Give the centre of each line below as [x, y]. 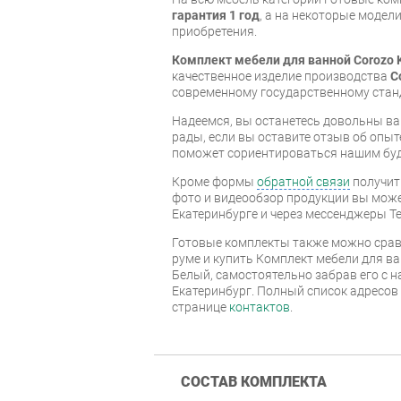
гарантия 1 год [216, 15]
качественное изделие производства [281, 76]
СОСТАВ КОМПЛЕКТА [254, 381]
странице [200, 307]
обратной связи [303, 181]
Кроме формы [214, 181]
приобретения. [214, 31]
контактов [260, 307]
